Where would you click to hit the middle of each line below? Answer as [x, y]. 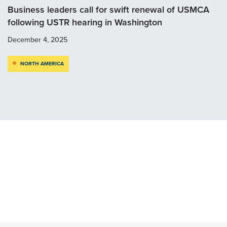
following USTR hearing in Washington [86, 22]
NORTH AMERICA [42, 63]
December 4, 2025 [37, 39]
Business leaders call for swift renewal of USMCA [108, 9]
